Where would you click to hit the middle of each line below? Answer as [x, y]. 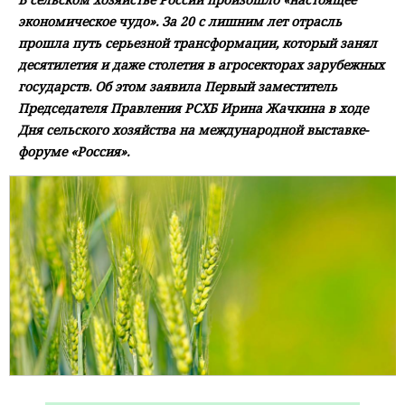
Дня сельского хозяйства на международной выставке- [193, 130]
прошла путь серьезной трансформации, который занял [198, 43]
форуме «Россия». [74, 152]
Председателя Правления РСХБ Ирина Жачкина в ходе [193, 108]
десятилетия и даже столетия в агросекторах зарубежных [201, 65]
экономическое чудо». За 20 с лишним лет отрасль [180, 22]
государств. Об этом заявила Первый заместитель [178, 87]
